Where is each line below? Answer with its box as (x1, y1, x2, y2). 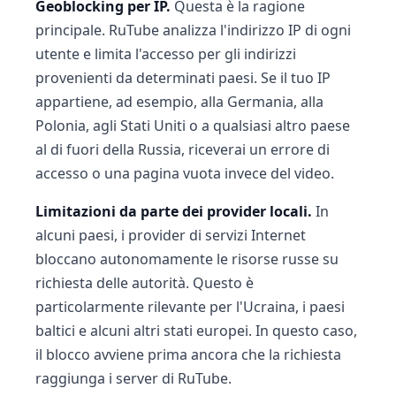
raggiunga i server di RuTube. (35, 369, 232, 388)
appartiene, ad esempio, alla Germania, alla (35, 92, 324, 111)
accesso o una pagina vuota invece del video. (35, 164, 334, 183)
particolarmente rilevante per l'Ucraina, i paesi (35, 297, 345, 316)
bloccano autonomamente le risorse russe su (35, 249, 339, 269)
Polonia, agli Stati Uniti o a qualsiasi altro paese (35, 116, 350, 135)
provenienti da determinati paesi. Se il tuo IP (35, 68, 331, 88)
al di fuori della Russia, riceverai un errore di (35, 140, 330, 159)
